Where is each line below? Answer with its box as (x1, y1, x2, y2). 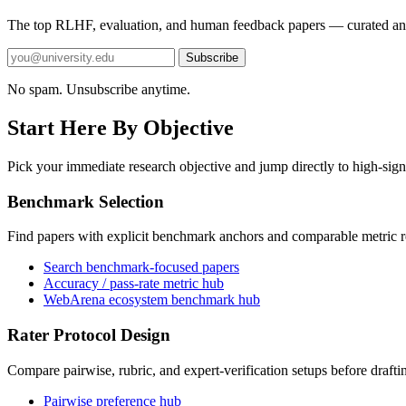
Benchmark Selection (7, 191, 164, 211)
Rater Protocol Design (7, 324, 170, 344)
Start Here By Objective (7, 115, 234, 140)
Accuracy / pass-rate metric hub (43, 275, 224, 292)
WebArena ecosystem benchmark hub (43, 292, 260, 308)
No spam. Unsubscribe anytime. (7, 82, 190, 97)
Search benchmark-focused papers (43, 259, 239, 275)
